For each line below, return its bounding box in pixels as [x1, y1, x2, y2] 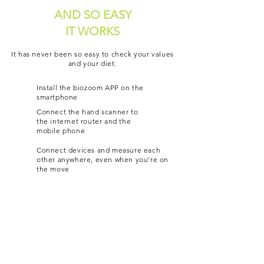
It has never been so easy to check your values [11, 49, 174, 58]
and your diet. [68, 59, 117, 68]
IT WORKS [65, 24, 120, 38]
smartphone [37, 93, 78, 101]
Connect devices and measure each [37, 146, 161, 154]
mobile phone [37, 126, 85, 135]
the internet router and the [37, 117, 131, 126]
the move [37, 164, 70, 173]
